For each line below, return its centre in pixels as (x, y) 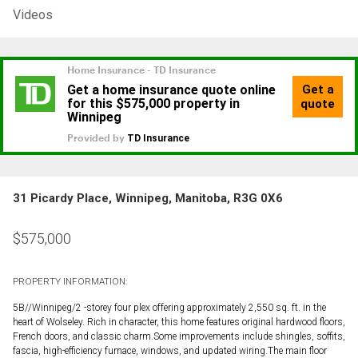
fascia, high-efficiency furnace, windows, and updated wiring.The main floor (170, 350)
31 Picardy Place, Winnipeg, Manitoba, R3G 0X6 (148, 198)
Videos (33, 14)
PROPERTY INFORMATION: (70, 281)
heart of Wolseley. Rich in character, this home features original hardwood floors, (179, 322)
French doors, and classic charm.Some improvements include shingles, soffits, (179, 336)
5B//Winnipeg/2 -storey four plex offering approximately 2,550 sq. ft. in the (169, 307)
